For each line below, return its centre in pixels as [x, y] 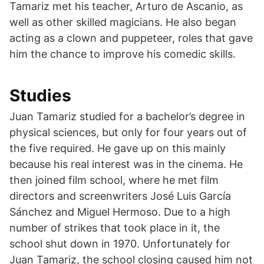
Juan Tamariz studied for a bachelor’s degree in [127, 117]
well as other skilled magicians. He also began [123, 22]
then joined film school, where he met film [114, 180]
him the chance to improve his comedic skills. [123, 54]
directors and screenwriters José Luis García [120, 196]
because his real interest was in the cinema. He [126, 164]
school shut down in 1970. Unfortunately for [120, 244]
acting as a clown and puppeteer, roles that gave [131, 38]
